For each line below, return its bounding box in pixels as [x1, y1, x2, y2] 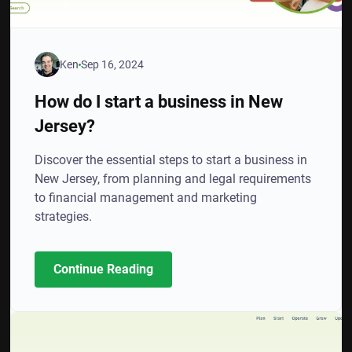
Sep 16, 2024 [81, 57, 145, 71]
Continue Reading [53, 262, 154, 277]
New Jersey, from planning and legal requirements [35, 171, 312, 186]
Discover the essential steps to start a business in [35, 152, 308, 167]
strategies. [35, 209, 93, 224]
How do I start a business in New [35, 91, 284, 112]
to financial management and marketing [35, 190, 258, 205]
